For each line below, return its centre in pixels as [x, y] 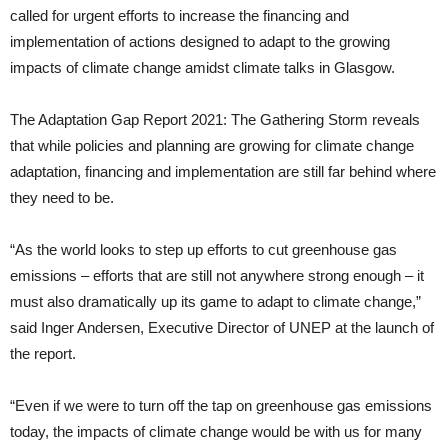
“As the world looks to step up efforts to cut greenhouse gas [203, 249]
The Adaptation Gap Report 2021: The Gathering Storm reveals [215, 119]
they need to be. [62, 197]
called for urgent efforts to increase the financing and [179, 15]
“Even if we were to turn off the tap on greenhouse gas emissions [221, 405]
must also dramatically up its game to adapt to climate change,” [215, 301]
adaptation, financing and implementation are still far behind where [223, 171]
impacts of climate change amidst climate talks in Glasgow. [202, 67]
